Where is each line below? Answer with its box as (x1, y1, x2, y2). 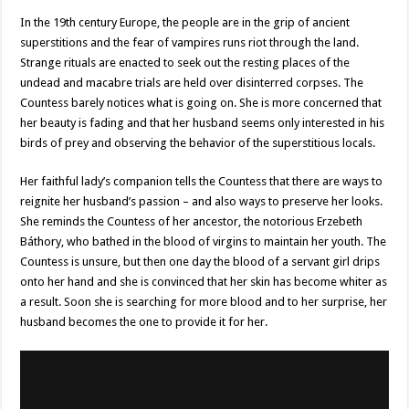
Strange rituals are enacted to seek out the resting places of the (20, 56, 351, 70)
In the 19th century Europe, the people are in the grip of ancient (20, 16, 351, 30)
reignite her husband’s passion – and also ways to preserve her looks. (20, 194, 383, 209)
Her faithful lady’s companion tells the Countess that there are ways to (20, 174, 383, 189)
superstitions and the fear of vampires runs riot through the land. (20, 36, 360, 50)
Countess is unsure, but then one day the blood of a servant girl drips (20, 255, 381, 269)
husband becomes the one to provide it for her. (20, 315, 268, 330)
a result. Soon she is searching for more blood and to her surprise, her (20, 295, 388, 309)
